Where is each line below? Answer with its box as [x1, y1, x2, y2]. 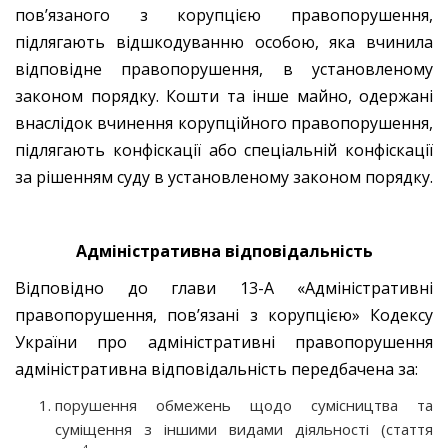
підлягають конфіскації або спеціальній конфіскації [15, 138, 433, 161]
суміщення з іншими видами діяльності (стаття [55, 418, 433, 439]
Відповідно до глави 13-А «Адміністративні [15, 276, 433, 299]
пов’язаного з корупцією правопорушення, [15, 3, 433, 26]
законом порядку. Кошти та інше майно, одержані [15, 84, 433, 107]
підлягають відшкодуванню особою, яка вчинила [15, 30, 433, 53]
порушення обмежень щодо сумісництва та [55, 394, 433, 415]
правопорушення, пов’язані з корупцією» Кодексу [15, 303, 433, 326]
